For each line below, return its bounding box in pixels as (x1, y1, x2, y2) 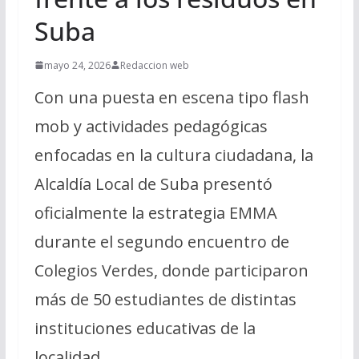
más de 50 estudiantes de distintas (34, 288, 296, 310)
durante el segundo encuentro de (34, 230, 289, 252)
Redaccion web (119, 58, 189, 72)
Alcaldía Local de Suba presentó (34, 172, 272, 195)
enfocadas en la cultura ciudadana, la (34, 143, 313, 166)
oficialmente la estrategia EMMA (34, 201, 277, 224)
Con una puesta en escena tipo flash (34, 86, 309, 108)
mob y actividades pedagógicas (34, 115, 268, 137)
